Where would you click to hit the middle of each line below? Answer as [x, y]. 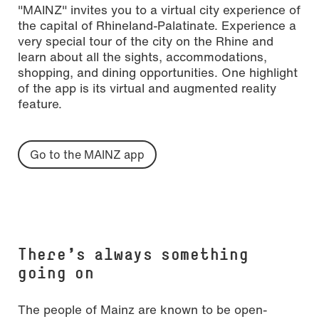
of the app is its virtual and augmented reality [147, 88]
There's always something [134, 253]
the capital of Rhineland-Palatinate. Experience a [157, 25]
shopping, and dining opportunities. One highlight [158, 72]
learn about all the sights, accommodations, [142, 56]
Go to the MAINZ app [87, 154]
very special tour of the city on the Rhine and [146, 41]
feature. [40, 103]
